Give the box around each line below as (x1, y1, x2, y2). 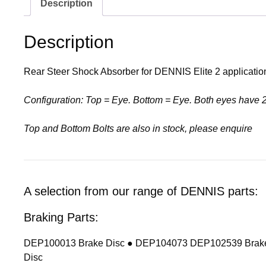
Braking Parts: (24, 211, 99, 224)
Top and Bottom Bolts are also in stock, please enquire (24, 123, 252, 134)
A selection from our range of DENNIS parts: (24, 185, 258, 198)
